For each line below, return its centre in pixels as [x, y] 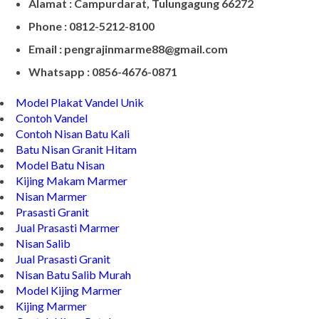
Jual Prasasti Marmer [68, 227]
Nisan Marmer [51, 196]
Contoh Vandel [52, 117]
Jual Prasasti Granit [63, 258]
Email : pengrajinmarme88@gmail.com [128, 48]
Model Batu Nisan [60, 164]
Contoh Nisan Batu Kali [73, 133]
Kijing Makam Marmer [72, 180]
